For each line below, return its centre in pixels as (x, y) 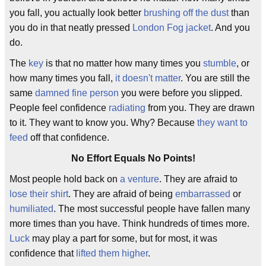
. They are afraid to (198, 179)
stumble (220, 63)
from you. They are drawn (200, 108)
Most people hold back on (65, 179)
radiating (127, 108)
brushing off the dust (186, 13)
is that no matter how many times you (123, 63)
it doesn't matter (148, 78)
